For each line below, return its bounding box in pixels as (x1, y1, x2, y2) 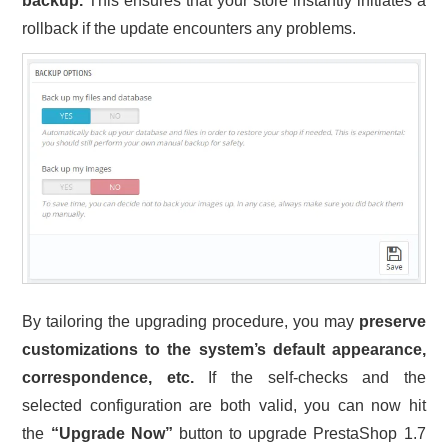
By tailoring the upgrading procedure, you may (22, 312, 359, 330)
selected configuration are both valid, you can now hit (22, 396, 426, 414)
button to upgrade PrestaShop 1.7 (172, 424, 426, 442)
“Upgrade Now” (50, 424, 173, 442)
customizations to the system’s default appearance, (22, 340, 426, 358)
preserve (358, 312, 426, 330)
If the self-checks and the (193, 368, 426, 386)
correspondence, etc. (22, 368, 194, 386)
